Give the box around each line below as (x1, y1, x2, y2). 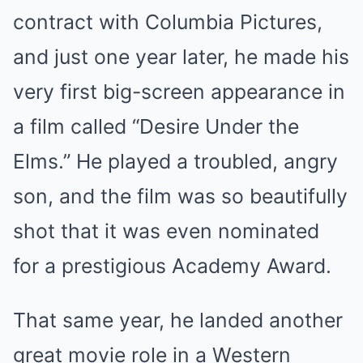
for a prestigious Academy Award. (13, 254, 331, 279)
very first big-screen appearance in (13, 79, 345, 105)
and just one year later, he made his (13, 45, 349, 70)
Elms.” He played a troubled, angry (13, 149, 338, 174)
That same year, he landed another (13, 308, 343, 333)
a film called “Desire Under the (13, 114, 299, 139)
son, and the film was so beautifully (13, 184, 348, 209)
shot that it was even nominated (13, 219, 319, 244)
